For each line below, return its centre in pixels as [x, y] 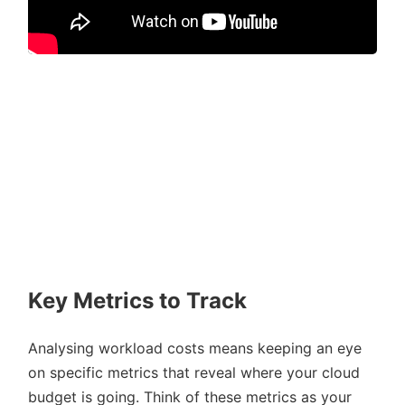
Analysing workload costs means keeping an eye [195, 348]
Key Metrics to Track [137, 301]
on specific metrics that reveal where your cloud [194, 373]
